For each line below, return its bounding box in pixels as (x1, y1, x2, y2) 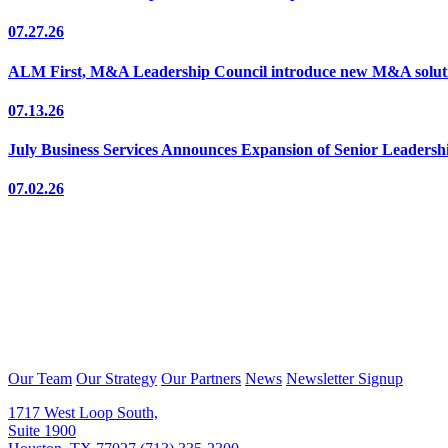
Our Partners (161, 370, 241, 388)
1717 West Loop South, (8, 404, 158, 422)
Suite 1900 (8, 422, 76, 440)
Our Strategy (76, 370, 157, 388)
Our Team (8, 370, 72, 388)
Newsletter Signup (286, 370, 403, 388)
